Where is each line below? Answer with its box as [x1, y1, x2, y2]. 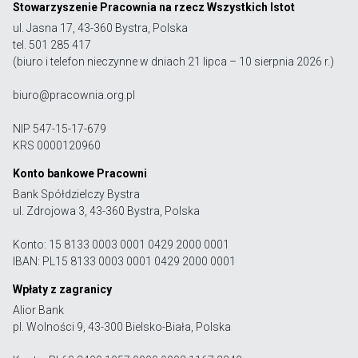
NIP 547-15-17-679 [13, 121, 106, 135]
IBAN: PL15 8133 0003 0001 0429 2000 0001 [13, 254, 236, 268]
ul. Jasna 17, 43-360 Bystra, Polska [13, 21, 188, 34]
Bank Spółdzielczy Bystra [13, 187, 140, 201]
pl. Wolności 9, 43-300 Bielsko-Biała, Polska [13, 320, 231, 333]
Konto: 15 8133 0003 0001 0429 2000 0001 [13, 237, 229, 251]
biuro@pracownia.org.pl [13, 88, 135, 101]
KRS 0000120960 [13, 138, 101, 152]
